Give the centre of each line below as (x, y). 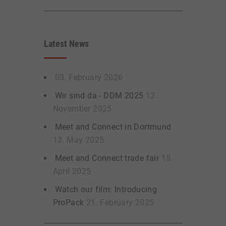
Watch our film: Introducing (106, 190)
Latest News (66, 44)
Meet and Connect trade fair (108, 158)
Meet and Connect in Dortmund (113, 127)
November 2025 (82, 109)
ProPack (69, 203)
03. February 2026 (89, 78)
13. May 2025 (78, 140)
